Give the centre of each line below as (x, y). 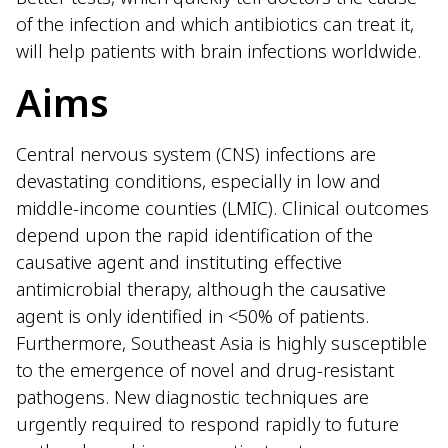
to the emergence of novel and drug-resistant (205, 369)
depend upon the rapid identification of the (194, 234)
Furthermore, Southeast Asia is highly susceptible (221, 342)
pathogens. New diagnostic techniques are (192, 396)
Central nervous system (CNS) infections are (196, 153)
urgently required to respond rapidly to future (207, 423)
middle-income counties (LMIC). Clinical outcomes (222, 207)
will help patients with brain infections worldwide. (218, 51)
